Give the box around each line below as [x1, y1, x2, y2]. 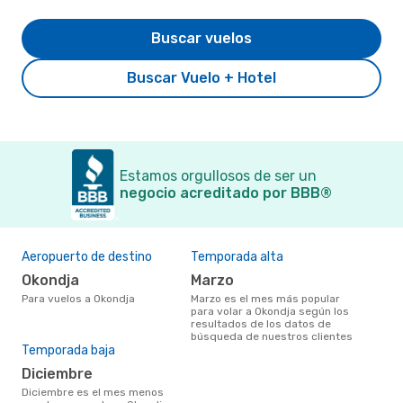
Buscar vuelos [151, 29, 252, 47]
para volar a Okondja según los [191, 304, 349, 318]
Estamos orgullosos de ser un [120, 166, 317, 184]
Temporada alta [191, 248, 283, 264]
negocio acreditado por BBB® [120, 184, 332, 201]
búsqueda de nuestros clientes [191, 329, 353, 343]
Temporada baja [22, 342, 115, 358]
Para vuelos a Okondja [28, 291, 135, 305]
